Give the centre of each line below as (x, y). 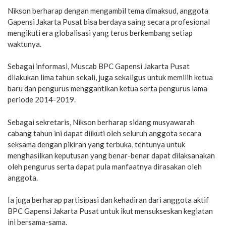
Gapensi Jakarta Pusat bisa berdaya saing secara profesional (109, 21)
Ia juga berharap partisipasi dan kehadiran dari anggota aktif (108, 200)
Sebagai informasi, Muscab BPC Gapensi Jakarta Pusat (99, 66)
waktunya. (24, 44)
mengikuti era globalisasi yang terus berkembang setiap (100, 33)
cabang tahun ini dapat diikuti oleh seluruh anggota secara (104, 133)
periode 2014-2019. (42, 99)
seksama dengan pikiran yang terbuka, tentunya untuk (96, 144)
